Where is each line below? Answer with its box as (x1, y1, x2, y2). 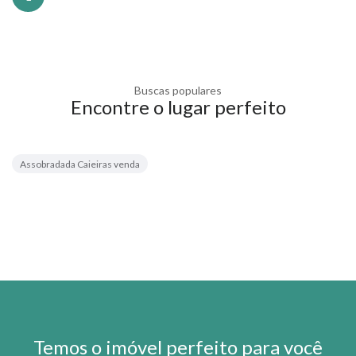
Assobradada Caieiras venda (20, 158, 140, 170)
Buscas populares (134, 83, 222, 97)
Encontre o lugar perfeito (70, 95, 286, 118)
